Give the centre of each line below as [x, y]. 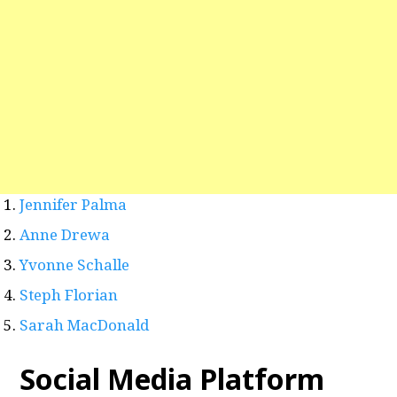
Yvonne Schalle [75, 265]
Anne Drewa [65, 235]
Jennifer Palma [74, 205]
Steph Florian [69, 295]
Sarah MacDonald [85, 325]
